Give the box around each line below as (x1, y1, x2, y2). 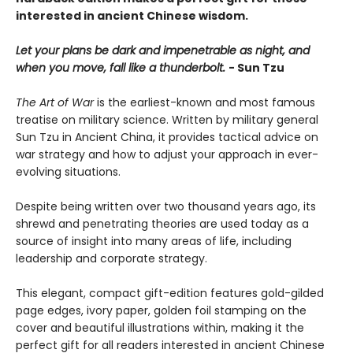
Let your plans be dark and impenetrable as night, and (16, 43, 310, 59)
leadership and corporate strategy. (16, 251, 207, 267)
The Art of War (16, 95, 97, 111)
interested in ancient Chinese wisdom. (16, 8, 248, 24)
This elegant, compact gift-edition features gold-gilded (16, 285, 324, 302)
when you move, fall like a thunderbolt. (16, 60, 225, 76)
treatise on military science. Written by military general (16, 112, 318, 128)
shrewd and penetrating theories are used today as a (16, 216, 309, 232)
